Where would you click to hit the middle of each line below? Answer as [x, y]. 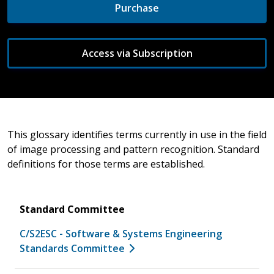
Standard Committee [72, 209]
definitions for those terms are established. [106, 164]
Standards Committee [72, 248]
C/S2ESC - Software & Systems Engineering [121, 233]
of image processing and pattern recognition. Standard [133, 149]
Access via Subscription [137, 53]
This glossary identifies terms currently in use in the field [137, 134]
